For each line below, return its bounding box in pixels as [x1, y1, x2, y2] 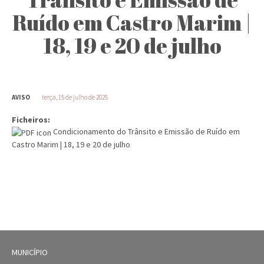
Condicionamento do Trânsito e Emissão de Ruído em [53, 126, 240, 137]
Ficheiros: [12, 114, 52, 125]
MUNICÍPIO [12, 246, 48, 258]
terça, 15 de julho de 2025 [42, 93, 108, 101]
